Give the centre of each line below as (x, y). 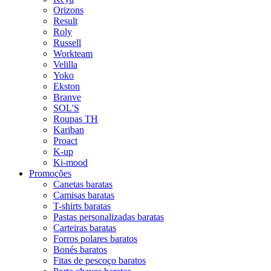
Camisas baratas (84, 195)
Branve (67, 97)
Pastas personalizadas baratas (109, 217)
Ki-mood (70, 162)
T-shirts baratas (82, 206)
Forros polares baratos (95, 238)
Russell (67, 42)
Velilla (65, 64)
